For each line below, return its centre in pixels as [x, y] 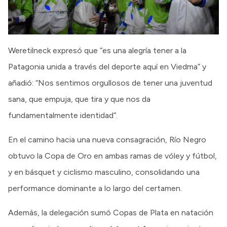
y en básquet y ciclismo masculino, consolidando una [104, 172]
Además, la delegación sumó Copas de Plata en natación [111, 212]
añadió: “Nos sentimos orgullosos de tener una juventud [110, 83]
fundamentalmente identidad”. [63, 115]
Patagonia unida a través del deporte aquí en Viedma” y [107, 66]
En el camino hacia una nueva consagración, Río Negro [107, 139]
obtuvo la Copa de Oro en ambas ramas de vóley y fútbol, [112, 156]
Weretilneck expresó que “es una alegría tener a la [97, 50]
